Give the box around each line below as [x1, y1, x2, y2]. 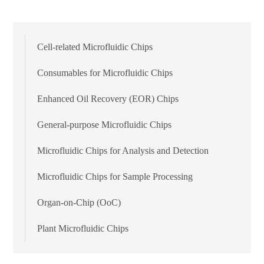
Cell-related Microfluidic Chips [37, 41, 153, 52]
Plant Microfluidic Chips [37, 223, 129, 233]
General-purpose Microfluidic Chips [37, 119, 172, 130]
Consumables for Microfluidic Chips [37, 67, 173, 78]
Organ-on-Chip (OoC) [37, 197, 121, 207]
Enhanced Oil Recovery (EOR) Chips [37, 93, 179, 104]
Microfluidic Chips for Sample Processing [37, 171, 193, 181]
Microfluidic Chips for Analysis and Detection [37, 145, 209, 156]
